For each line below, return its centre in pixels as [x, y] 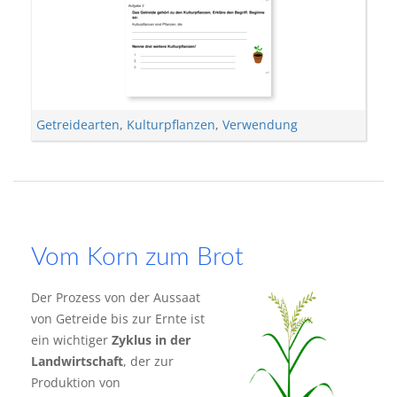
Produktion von [76, 382]
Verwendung [260, 125]
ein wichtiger [71, 340]
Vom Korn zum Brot [137, 257]
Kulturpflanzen [171, 125]
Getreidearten [78, 125]
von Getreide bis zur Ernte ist [118, 319]
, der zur [148, 361]
